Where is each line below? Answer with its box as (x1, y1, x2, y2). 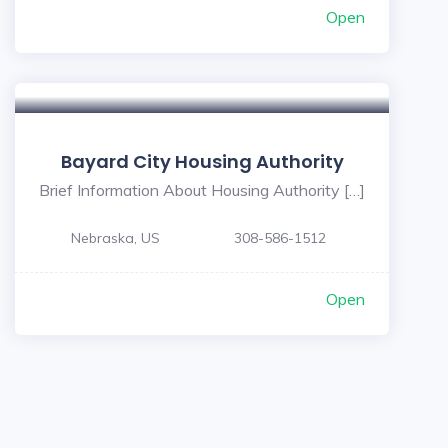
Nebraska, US (71, 229, 160, 247)
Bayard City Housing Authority (60, 149, 344, 174)
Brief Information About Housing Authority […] (39, 180, 365, 200)
